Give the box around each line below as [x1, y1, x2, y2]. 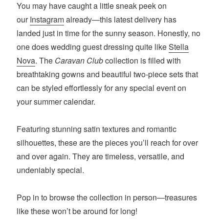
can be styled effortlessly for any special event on [17, 82, 187, 94]
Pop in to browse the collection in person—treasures [17, 192, 197, 203]
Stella [169, 41, 189, 53]
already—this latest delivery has [64, 14, 177, 25]
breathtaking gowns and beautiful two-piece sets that [17, 68, 198, 80]
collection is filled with [103, 55, 181, 66]
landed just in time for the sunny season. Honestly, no [17, 27, 201, 39]
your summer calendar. [17, 96, 96, 108]
